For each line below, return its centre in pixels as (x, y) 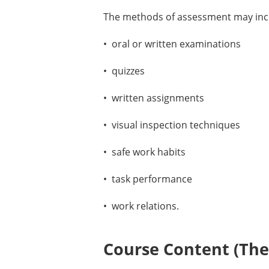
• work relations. (141, 206)
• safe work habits (144, 152)
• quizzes (124, 71)
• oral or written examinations (172, 44)
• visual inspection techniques (172, 125)
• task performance (148, 179)
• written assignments (154, 98)
